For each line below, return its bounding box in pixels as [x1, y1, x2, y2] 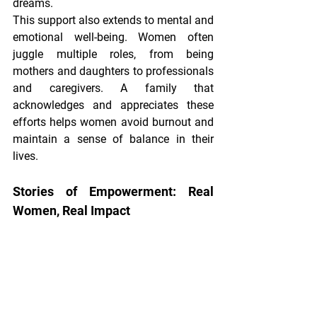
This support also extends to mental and [13, 13, 214, 28]
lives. [13, 149, 38, 163]
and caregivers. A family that [13, 81, 214, 96]
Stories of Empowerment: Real [13, 184, 214, 200]
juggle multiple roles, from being [13, 47, 214, 62]
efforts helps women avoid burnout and [13, 115, 214, 129]
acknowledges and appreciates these [13, 98, 214, 113]
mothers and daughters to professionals [13, 64, 214, 79]
